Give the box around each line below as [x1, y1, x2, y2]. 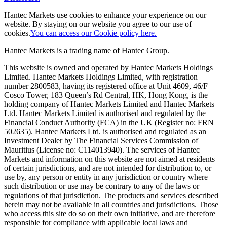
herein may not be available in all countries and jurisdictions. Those [4, 200, 218, 209]
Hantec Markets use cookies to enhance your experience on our [4, 11, 206, 20]
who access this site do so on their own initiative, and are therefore [4, 209, 215, 218]
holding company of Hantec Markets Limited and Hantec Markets [4, 100, 214, 109]
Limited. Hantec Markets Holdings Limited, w [4, 72, 152, 82]
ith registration [152, 72, 198, 82]
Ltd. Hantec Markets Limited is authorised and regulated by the [4, 109, 206, 118]
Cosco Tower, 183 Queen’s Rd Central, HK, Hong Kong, [4, 91, 189, 100]
